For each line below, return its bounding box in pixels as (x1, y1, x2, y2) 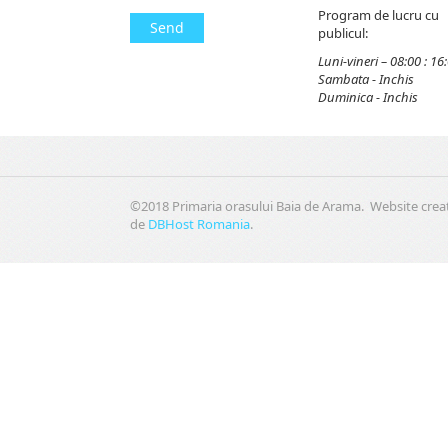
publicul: (317, 24, 368, 43)
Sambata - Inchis (317, 70, 414, 89)
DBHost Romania (148, 215, 250, 234)
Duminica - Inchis (317, 88, 418, 107)
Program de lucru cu (317, 6, 439, 25)
